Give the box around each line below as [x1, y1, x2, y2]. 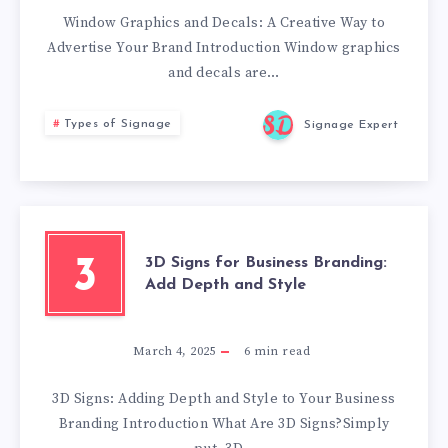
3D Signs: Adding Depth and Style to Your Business [52, 390, 396, 408]
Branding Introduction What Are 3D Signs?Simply [58, 415, 390, 433]
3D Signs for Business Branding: [145, 254, 387, 271]
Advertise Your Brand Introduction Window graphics [47, 39, 401, 57]
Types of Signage [63, 118, 172, 130]
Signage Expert [304, 119, 398, 132]
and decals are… [168, 64, 280, 82]
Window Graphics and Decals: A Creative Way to [62, 14, 386, 32]
